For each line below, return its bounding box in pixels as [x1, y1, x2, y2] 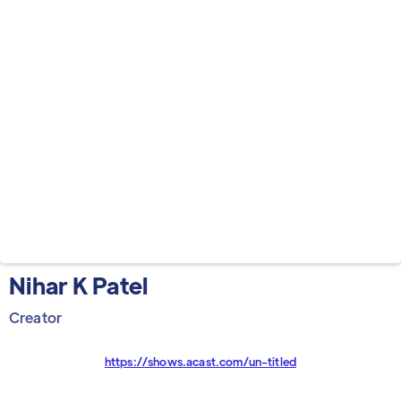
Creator [9, 308, 63, 327]
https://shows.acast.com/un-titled [104, 354, 297, 369]
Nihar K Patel [9, 270, 149, 300]
